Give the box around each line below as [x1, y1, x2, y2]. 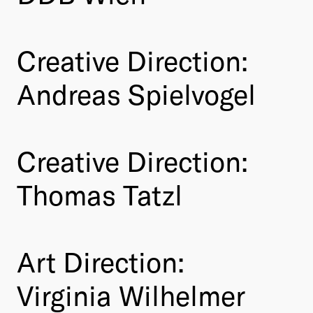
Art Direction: [17, 244, 184, 278]
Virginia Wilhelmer [17, 277, 245, 312]
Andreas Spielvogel [17, 76, 256, 110]
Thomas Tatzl [17, 177, 182, 211]
